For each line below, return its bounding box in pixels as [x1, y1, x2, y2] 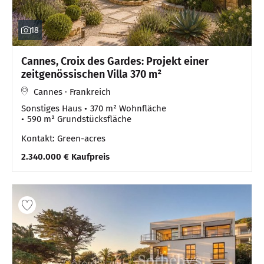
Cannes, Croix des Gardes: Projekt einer [21, 55, 209, 68]
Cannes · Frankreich [34, 87, 111, 98]
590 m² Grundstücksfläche [27, 114, 131, 125]
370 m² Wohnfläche [90, 103, 166, 114]
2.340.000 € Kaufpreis [21, 151, 110, 163]
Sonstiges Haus [21, 103, 82, 114]
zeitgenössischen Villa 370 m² [21, 68, 161, 81]
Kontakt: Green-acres [21, 133, 105, 144]
